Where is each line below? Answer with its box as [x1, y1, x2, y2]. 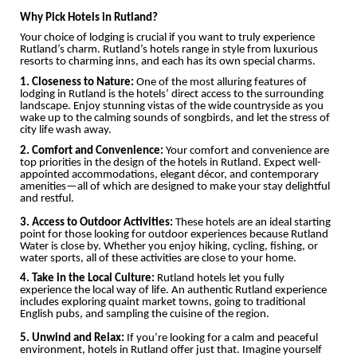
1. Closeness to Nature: [20, 76, 134, 89]
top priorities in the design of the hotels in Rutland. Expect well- [20, 156, 321, 169]
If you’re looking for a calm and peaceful [124, 332, 318, 345]
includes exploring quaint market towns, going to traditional [20, 296, 305, 309]
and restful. [20, 192, 74, 205]
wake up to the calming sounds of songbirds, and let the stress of [20, 112, 330, 125]
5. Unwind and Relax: [20, 332, 124, 345]
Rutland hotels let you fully [155, 273, 284, 285]
